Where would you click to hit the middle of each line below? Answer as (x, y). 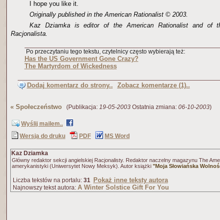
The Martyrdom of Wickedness (70, 66)
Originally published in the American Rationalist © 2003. (109, 14)
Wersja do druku (42, 136)
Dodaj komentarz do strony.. (70, 85)
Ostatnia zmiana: (154, 107)
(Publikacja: (81, 107)
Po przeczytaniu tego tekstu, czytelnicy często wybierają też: (105, 52)
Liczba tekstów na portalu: (47, 180)
